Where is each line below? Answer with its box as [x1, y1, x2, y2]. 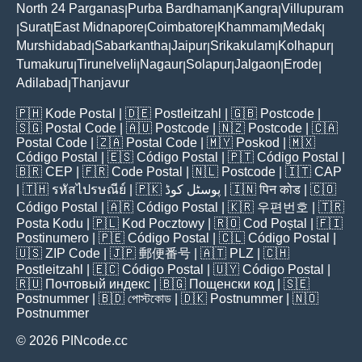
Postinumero [16, 231, 89, 246]
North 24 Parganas [16, 2, 124, 16]
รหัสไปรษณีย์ [52, 183, 126, 197]
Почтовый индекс [45, 277, 150, 292]
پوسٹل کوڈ [165, 183, 221, 197]
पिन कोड [259, 183, 301, 197]
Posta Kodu [16, 217, 83, 231]
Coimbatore [147, 20, 214, 35]
